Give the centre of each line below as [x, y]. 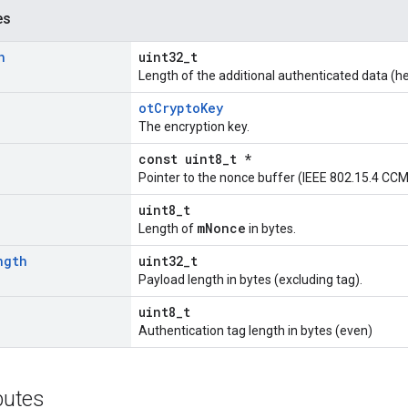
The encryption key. [194, 127]
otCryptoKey [181, 108]
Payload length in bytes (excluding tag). [250, 280]
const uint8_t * [195, 159]
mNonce [221, 229]
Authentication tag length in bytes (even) [255, 331]
